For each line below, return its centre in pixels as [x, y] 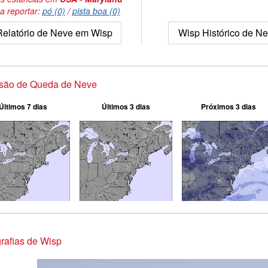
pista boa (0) [96, 11]
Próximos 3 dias [228, 106]
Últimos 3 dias [126, 106]
